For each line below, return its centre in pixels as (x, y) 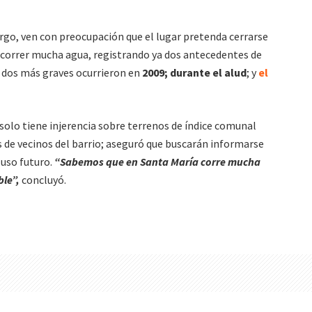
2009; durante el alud (193, 72)
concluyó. (43, 180)
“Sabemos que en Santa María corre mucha (157, 162)
